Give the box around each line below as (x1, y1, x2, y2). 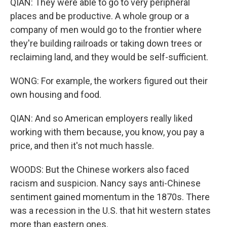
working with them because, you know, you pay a (10, 127, 204, 137)
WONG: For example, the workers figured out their (10, 75, 208, 86)
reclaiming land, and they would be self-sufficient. (10, 52, 208, 62)
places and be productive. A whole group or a (10, 11, 189, 21)
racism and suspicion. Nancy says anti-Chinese (10, 178, 201, 188)
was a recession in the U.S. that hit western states (10, 205, 211, 216)
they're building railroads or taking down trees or (10, 38, 202, 49)
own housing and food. (10, 89, 101, 100)
